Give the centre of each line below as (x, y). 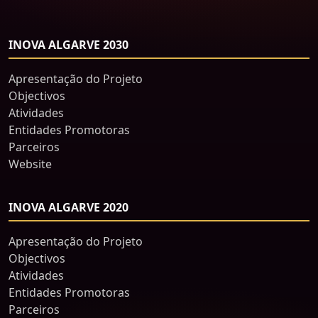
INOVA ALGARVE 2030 (68, 45)
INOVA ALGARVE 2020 (68, 207)
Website (30, 164)
